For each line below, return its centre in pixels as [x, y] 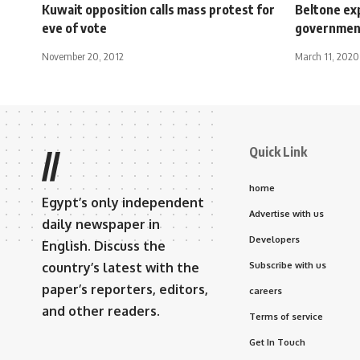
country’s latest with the [121, 267]
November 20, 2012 [83, 56]
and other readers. [101, 311]
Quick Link [278, 151]
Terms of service [286, 316]
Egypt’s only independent [123, 202]
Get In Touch [277, 342]
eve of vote [74, 28]
